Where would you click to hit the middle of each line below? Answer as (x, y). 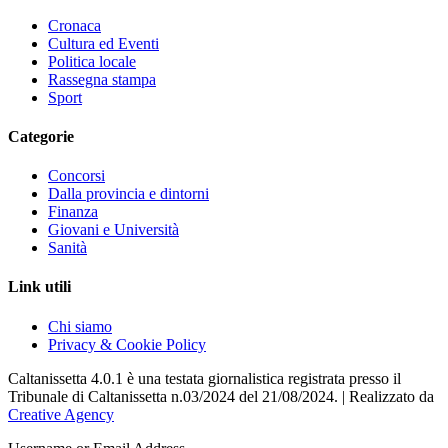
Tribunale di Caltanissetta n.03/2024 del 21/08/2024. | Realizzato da (221, 396)
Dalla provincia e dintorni (128, 194)
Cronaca (74, 25)
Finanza (73, 212)
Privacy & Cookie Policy (127, 344)
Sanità (67, 248)
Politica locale (92, 61)
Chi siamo (80, 326)
